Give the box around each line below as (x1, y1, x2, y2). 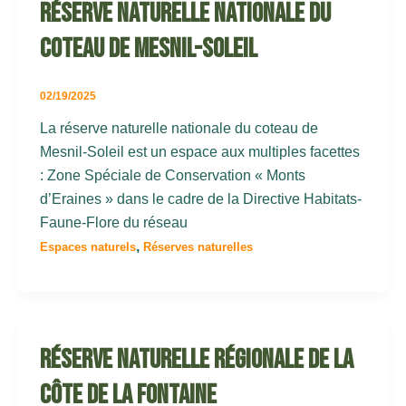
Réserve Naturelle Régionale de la (40, 343, 353, 376)
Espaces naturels (40, 239, 136, 254)
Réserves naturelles (143, 239, 253, 254)
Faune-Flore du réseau (40, 214, 188, 230)
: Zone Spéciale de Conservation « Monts (40, 167, 305, 183)
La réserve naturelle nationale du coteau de (40, 120, 318, 136)
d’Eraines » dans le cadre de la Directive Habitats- (40, 190, 362, 207)
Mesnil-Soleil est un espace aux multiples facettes (40, 143, 360, 159)
